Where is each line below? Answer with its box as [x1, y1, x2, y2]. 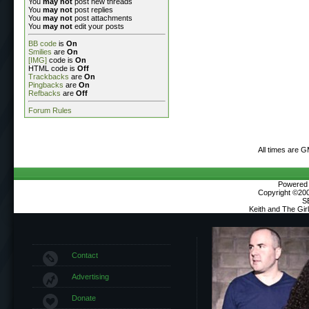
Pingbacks [28, 80, 63, 89]
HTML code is [28, 63, 77, 72]
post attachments [72, 13, 132, 22]
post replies [72, 5, 113, 14]
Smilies [28, 47, 52, 56]
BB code [28, 39, 57, 48]
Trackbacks [28, 72, 69, 81]
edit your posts [72, 21, 124, 30]
